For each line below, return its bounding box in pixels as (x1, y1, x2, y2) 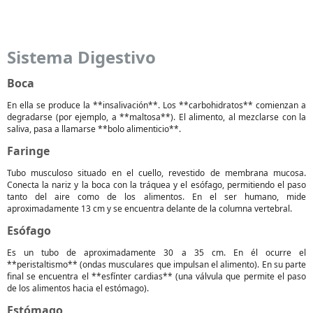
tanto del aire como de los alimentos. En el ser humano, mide (7, 191, 306, 203)
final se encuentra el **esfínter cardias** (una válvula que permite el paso (7, 270, 306, 282)
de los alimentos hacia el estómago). (7, 282, 149, 294)
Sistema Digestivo (7, 45, 156, 68)
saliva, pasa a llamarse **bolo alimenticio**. (7, 123, 181, 135)
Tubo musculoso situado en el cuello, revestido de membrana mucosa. (7, 167, 306, 179)
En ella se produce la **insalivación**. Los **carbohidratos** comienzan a (7, 99, 306, 111)
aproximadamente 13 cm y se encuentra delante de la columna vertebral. (7, 203, 292, 214)
